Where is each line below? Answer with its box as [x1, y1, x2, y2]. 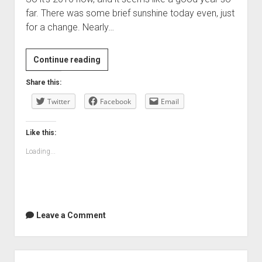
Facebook [99, 96, 131, 106]
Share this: [25, 78, 61, 87]
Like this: [25, 129, 56, 137]
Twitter [47, 96, 70, 106]
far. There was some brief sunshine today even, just [25, 8, 235, 19]
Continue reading [33, 55, 101, 64]
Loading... [25, 147, 56, 156]
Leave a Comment [36, 211, 106, 220]
